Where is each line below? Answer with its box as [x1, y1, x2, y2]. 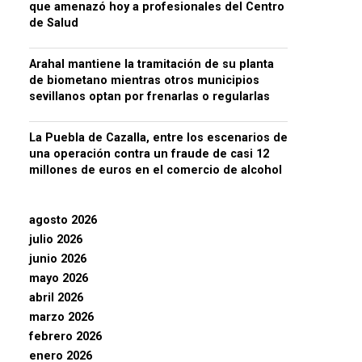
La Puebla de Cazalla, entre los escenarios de [29, 130, 288, 145]
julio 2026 [29, 232, 82, 246]
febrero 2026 [29, 329, 102, 343]
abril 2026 [29, 290, 83, 305]
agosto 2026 [29, 213, 97, 227]
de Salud [29, 15, 78, 30]
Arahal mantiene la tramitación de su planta [29, 57, 274, 71]
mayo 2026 [29, 271, 88, 285]
